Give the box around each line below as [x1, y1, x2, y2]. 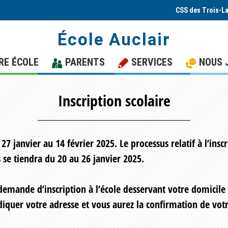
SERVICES [131, 56, 173, 68]
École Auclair [58, 30, 170, 49]
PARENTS [65, 56, 105, 68]
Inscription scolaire [58, 90, 170, 111]
